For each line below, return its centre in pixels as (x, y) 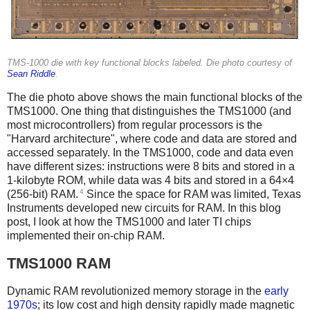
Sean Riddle (31, 74)
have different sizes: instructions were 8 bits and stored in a (151, 166)
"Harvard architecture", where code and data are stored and (152, 138)
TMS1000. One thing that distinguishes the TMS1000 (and (149, 111)
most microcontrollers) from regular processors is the (135, 125)
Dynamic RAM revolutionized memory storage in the (136, 291)
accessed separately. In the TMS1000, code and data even (150, 152)
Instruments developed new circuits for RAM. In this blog (144, 208)
